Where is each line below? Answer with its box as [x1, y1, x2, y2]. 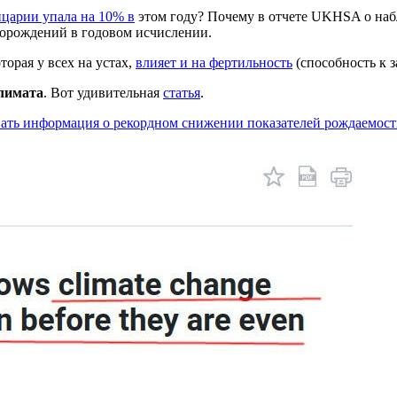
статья [163, 84, 200, 100]
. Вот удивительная [43, 84, 163, 100]
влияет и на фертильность [136, 54, 292, 70]
